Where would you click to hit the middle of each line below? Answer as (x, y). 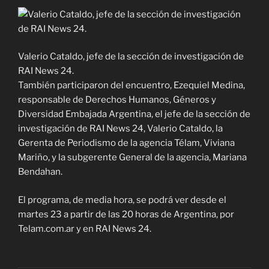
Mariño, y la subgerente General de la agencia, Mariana (132, 158)
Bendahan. (40, 172)
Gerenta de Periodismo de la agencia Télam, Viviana (126, 143)
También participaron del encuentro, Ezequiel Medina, (131, 86)
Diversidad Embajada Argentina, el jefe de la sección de (134, 114)
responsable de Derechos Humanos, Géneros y (117, 100)
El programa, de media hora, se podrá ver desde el (122, 200)
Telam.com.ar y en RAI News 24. (85, 228)
